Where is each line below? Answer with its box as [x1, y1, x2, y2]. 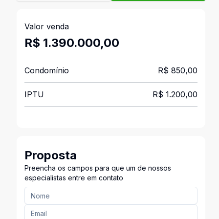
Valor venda [24, 22, 69, 31]
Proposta [24, 148, 77, 162]
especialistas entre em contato [24, 174, 123, 182]
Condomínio [24, 66, 69, 75]
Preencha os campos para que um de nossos [24, 164, 171, 172]
